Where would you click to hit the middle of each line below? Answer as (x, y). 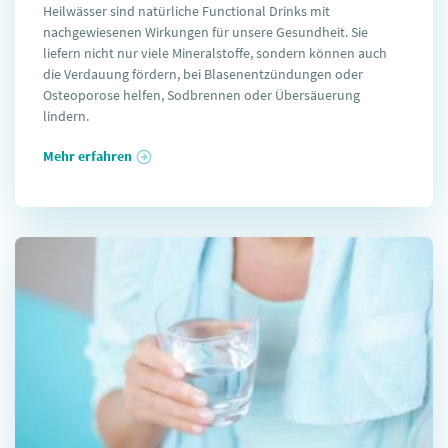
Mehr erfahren (87, 155)
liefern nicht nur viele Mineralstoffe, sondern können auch (215, 52)
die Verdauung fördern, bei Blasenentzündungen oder (203, 73)
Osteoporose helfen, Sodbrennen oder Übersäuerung (201, 94)
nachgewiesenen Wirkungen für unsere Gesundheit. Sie (205, 31)
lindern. (66, 115)
